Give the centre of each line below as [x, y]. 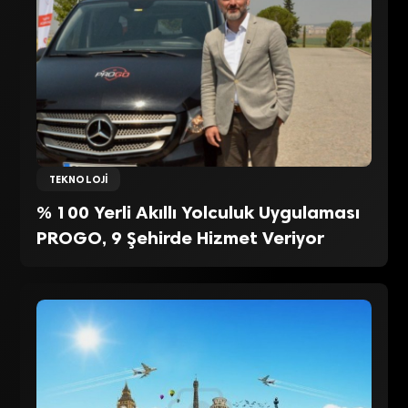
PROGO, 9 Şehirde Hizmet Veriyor [181, 238]
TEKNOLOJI [78, 179]
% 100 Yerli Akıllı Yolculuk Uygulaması [199, 213]
